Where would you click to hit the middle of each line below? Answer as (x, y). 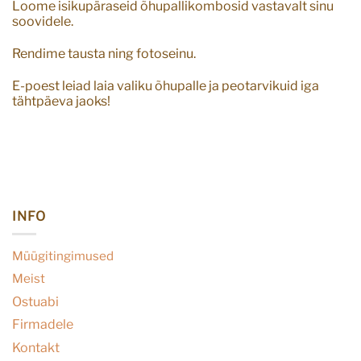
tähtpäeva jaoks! (61, 101)
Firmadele (43, 325)
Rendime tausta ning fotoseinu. (104, 53)
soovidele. (43, 21)
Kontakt (36, 347)
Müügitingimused (63, 255)
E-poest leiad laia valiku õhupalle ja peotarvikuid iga (166, 85)
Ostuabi (35, 301)
